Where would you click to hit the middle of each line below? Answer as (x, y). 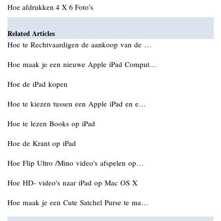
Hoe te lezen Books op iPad (53, 123)
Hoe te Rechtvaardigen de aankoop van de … (79, 44)
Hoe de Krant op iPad (43, 143)
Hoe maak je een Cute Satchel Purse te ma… (78, 202)
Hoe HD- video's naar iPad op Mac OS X (74, 183)
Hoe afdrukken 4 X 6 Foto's (50, 7)
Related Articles (31, 33)
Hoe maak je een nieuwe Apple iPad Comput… (82, 64)
